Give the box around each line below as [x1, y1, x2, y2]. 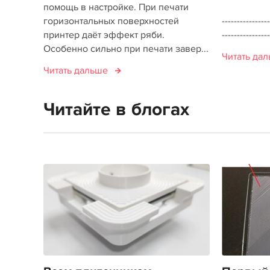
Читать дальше [43, 64, 108, 77]
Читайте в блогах [43, 99, 189, 121]
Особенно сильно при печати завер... [43, 43, 209, 55]
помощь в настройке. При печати [43, 1, 189, 13]
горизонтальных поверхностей [43, 15, 179, 27]
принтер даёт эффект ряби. [43, 29, 165, 41]
